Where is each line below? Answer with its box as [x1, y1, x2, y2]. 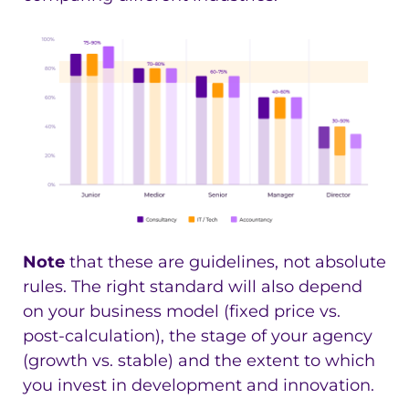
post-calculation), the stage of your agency [23, 326, 372, 347]
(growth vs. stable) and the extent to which [23, 351, 375, 372]
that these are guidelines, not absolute [65, 252, 386, 273]
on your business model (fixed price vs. [23, 301, 341, 322]
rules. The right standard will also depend [23, 277, 362, 298]
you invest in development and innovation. [23, 375, 374, 396]
